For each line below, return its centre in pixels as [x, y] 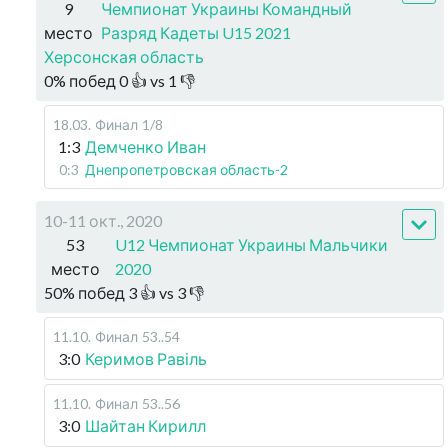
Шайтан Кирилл [145, 425]
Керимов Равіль [146, 358]
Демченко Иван [145, 146]
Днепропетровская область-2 [186, 169]
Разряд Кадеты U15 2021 [196, 32]
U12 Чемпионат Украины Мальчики [251, 244]
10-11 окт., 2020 [103, 220]
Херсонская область [124, 56]
